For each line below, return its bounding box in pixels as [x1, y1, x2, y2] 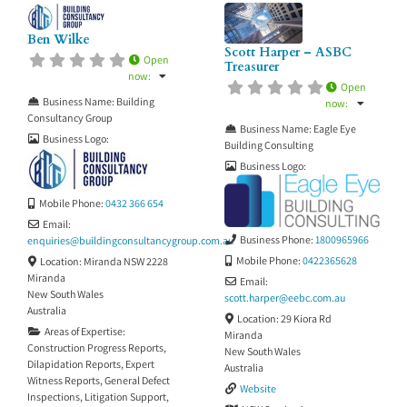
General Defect [104, 372, 170, 387]
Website [239, 381, 276, 395]
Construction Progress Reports [27, 340, 164, 354]
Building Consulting [224, 138, 314, 153]
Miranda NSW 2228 [83, 253, 168, 268]
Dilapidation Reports [27, 356, 121, 371]
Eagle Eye [313, 122, 356, 136]
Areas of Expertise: [44, 323, 125, 338]
